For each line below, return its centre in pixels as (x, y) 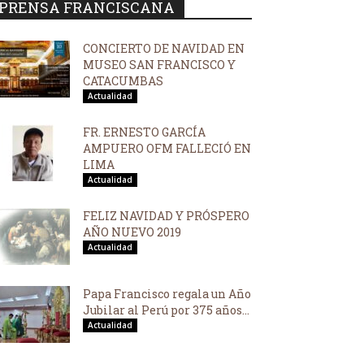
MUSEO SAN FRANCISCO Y (159, 65)
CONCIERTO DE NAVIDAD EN (164, 48)
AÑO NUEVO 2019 (132, 232)
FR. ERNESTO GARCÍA (144, 132)
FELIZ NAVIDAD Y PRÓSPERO (166, 216)
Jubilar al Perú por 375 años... (166, 310)
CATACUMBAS (123, 81)
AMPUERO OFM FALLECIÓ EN (167, 148)
